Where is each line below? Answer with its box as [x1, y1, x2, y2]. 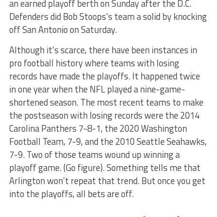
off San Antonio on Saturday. [9, 22, 117, 36]
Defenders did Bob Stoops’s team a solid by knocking [9, 9, 207, 23]
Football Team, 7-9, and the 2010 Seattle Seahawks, [9, 134, 207, 148]
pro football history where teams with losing [9, 56, 179, 70]
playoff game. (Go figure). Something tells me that [9, 160, 201, 174]
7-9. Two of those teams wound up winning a [9, 147, 180, 161]
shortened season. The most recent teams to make [9, 95, 203, 109]
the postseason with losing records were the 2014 [9, 108, 200, 122]
